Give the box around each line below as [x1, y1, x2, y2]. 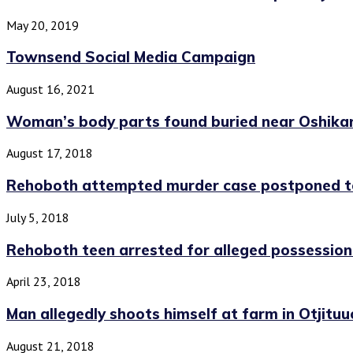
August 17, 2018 [6, 145, 93, 162]
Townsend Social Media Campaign [6, 47, 255, 67]
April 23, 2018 [6, 273, 81, 290]
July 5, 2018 [6, 209, 69, 225]
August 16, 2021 [6, 80, 95, 97]
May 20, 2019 [6, 17, 79, 33]
